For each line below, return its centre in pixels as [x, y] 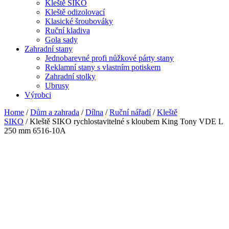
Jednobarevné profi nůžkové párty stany [109, 58]
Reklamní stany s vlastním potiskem [103, 67]
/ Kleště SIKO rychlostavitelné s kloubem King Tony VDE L [123, 121]
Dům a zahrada [55, 112]
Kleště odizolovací [75, 12]
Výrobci [38, 95]
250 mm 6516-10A [35, 131]
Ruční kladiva [67, 30]
